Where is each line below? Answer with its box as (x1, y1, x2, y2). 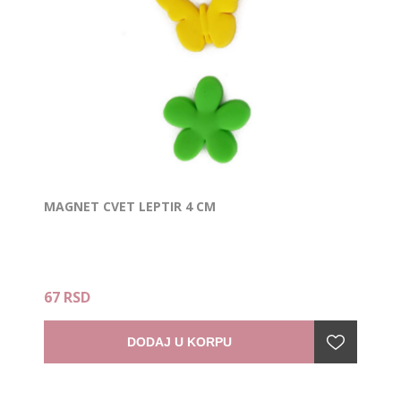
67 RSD (44, 286, 90, 307)
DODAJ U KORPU (126, 334, 232, 349)
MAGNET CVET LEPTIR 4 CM (44, 197, 216, 215)
